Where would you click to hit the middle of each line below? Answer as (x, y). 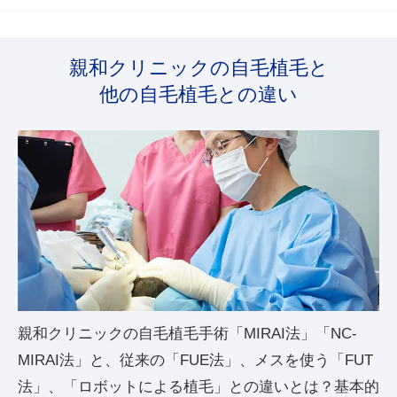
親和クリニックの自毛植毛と (198, 67)
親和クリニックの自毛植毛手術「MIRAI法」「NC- (187, 333)
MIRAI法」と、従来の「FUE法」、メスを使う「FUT (195, 359)
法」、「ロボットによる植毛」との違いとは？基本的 (198, 386)
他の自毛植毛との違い (198, 94)
